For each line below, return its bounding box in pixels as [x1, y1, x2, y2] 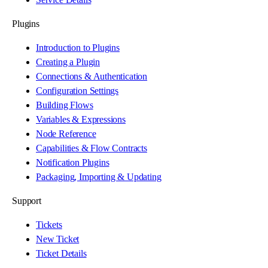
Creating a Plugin [36, 57, 100, 67]
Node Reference [36, 129, 96, 139]
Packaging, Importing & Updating [36, 172, 162, 182]
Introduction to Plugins [36, 42, 120, 53]
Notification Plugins [36, 157, 109, 167]
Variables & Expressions [36, 114, 126, 124]
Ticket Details [36, 248, 87, 258]
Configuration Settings [36, 86, 119, 96]
